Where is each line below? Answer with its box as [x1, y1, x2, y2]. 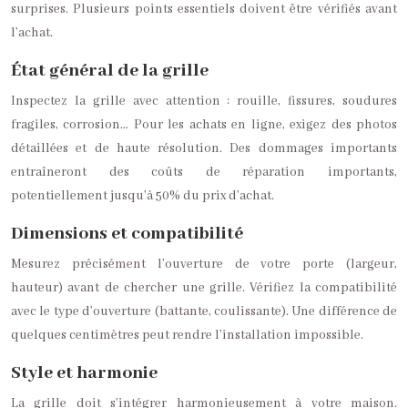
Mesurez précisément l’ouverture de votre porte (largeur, [11, 256, 397, 272]
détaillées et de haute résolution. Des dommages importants [11, 140, 397, 157]
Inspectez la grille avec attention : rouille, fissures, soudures [11, 93, 397, 109]
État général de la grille [11, 59, 209, 82]
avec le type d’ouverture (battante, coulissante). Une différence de [11, 303, 397, 320]
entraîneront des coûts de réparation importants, [11, 164, 397, 180]
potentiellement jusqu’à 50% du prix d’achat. [11, 188, 274, 204]
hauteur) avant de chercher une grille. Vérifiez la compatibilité [11, 280, 397, 296]
